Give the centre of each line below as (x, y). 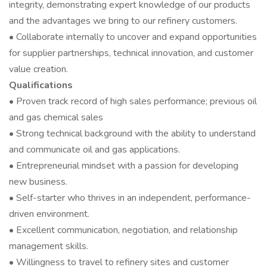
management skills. (49, 246)
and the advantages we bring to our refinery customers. (123, 21)
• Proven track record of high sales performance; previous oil (133, 101)
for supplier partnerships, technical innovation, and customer (131, 53)
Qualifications (41, 85)
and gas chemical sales (56, 117)
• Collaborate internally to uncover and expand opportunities (133, 37)
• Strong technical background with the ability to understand (132, 133)
